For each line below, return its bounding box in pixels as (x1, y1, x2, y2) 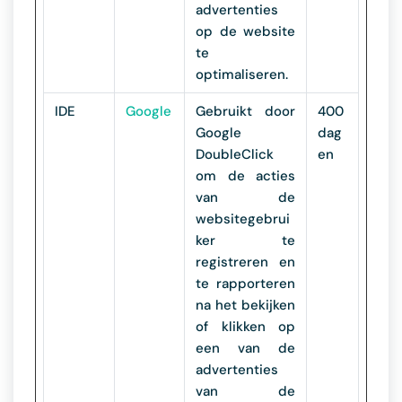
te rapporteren (196, 275, 295, 293)
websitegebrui (196, 210, 290, 228)
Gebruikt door (196, 102, 295, 120)
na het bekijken (196, 296, 295, 314)
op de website (196, 22, 295, 40)
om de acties (196, 167, 295, 185)
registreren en (196, 253, 295, 271)
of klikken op (196, 318, 295, 336)
